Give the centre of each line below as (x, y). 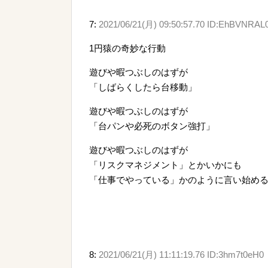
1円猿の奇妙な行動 (127, 48)
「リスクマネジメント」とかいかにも (165, 165)
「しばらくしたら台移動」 (143, 87)
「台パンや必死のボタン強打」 (152, 126)
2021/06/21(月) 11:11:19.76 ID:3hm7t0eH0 (181, 254)
